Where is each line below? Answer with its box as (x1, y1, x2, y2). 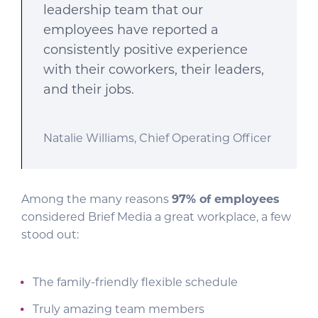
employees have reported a (43, 22, 219, 38)
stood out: (21, 228, 79, 241)
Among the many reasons (21, 192, 172, 206)
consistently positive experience (43, 42, 248, 57)
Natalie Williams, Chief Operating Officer (43, 131, 271, 145)
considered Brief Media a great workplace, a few (21, 210, 291, 224)
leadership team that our (43, 2, 203, 18)
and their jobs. (43, 82, 134, 97)
